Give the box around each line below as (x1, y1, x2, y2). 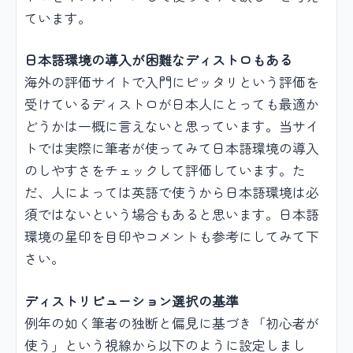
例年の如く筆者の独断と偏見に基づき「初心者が (24, 312, 319, 333)
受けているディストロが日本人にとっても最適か (24, 94, 319, 114)
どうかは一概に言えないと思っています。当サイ (24, 116, 319, 136)
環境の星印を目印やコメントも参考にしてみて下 (24, 226, 319, 247)
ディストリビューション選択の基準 (24, 290, 239, 310)
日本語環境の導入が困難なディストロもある (24, 50, 292, 70)
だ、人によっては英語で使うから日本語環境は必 (24, 182, 319, 203)
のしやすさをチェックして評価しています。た (24, 160, 306, 180)
